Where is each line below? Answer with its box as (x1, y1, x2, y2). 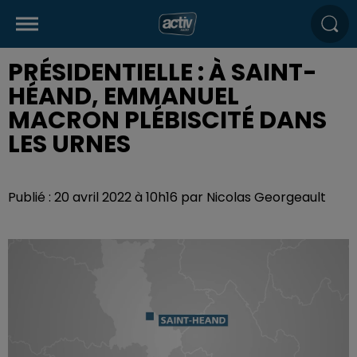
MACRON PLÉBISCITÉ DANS (8, 104, 327, 137)
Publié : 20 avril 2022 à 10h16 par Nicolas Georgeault (8, 188, 326, 206)
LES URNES (8, 127, 131, 161)
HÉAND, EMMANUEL (8, 80, 239, 113)
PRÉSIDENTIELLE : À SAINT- (8, 56, 317, 89)
